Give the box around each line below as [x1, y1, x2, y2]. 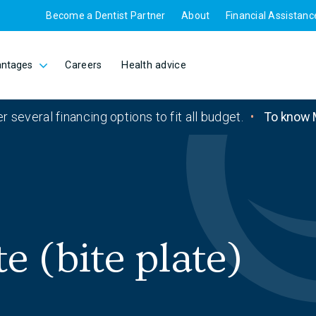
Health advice [121, 59, 186, 71]
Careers [65, 59, 102, 71]
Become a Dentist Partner [46, 10, 166, 21]
